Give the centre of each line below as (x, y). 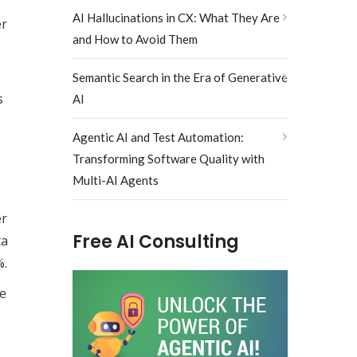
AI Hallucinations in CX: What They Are (176, 18)
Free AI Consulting (156, 242)
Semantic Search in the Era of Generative (180, 77)
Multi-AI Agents (116, 180)
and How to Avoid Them (135, 39)
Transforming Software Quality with (169, 159)
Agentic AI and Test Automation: (158, 137)
